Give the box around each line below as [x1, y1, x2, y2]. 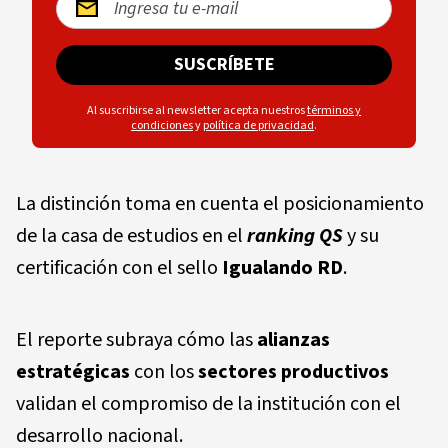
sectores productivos [198, 357, 389, 386]
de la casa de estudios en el [16, 221, 247, 250]
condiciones [131, 116, 193, 134]
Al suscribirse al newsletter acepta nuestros [87, 101, 307, 119]
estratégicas [16, 357, 130, 386]
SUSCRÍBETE [173, 51, 275, 77]
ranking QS [247, 221, 343, 250]
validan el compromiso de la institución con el [16, 389, 401, 418]
